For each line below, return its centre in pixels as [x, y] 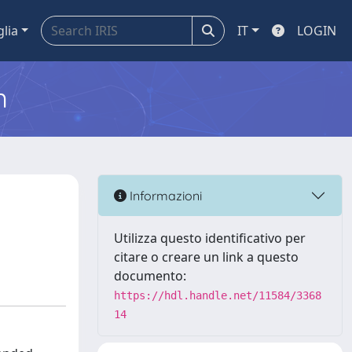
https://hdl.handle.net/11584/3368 [218, 295]
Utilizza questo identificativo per [210, 238]
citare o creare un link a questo [206, 257]
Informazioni [164, 195]
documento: [150, 276]
